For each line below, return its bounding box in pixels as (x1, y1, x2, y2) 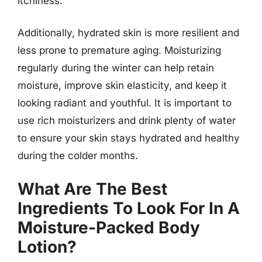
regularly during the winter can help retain (18, 62, 214, 74)
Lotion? (18, 236, 77, 257)
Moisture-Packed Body (18, 217, 200, 237)
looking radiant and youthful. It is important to (18, 97, 232, 109)
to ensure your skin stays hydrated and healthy (18, 132, 240, 144)
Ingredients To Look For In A (18, 198, 240, 218)
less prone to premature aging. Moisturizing (18, 44, 221, 56)
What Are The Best (18, 178, 167, 199)
